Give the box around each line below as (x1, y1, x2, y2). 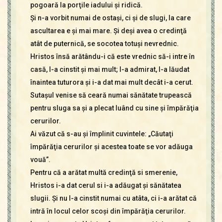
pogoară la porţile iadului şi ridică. (30, 1, 143, 9)
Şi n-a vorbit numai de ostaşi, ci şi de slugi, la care (30, 14, 191, 22)
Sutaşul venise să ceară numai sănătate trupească (30, 91, 192, 99)
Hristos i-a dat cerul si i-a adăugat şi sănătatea (30, 181, 181, 189)
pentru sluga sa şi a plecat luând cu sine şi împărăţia (30, 104, 199, 112)
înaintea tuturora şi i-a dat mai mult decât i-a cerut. (30, 78, 193, 86)
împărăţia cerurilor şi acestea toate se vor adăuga (30, 143, 193, 151)
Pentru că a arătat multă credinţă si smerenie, (30, 168, 177, 176)
